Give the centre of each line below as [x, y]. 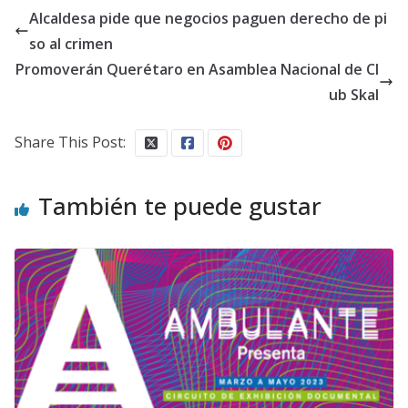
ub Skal [354, 95]
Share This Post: [70, 143]
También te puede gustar [180, 206]
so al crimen [71, 44]
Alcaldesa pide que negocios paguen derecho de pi [208, 19]
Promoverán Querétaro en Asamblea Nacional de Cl [197, 70]
